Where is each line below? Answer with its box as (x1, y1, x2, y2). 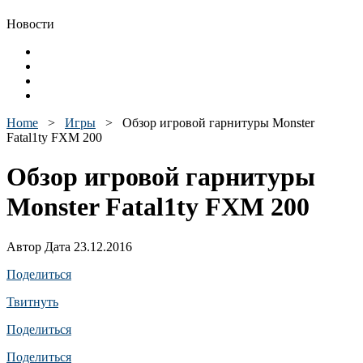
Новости (6, 17, 54, 31)
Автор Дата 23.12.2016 (6, 239, 132, 254)
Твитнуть (6, 294, 58, 309)
